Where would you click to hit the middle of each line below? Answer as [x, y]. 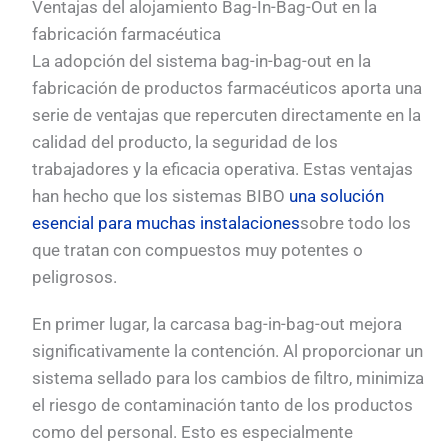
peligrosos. [75, 277]
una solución [337, 196]
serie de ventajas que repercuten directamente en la [227, 115]
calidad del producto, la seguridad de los [185, 142]
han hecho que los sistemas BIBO [161, 196]
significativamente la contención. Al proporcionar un [228, 351]
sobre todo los [356, 223]
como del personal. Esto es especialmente [193, 432]
